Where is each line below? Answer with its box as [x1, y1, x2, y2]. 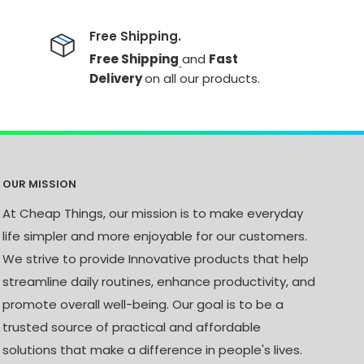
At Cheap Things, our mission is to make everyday [2, 205, 303, 223]
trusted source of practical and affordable [2, 318, 261, 336]
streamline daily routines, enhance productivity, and [2, 273, 315, 291]
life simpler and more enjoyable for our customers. [2, 227, 307, 245]
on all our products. [144, 70, 260, 87]
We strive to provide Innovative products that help [2, 250, 309, 268]
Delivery [89, 70, 145, 87]
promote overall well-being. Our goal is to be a [2, 296, 284, 314]
